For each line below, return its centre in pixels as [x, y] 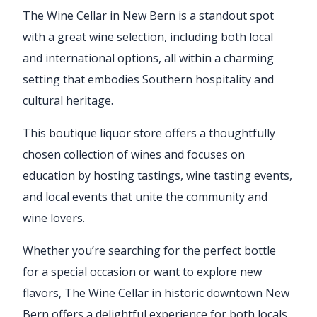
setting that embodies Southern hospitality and [148, 79]
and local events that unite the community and [145, 196]
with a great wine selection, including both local [148, 36]
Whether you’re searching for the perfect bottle [149, 250]
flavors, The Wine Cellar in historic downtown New [156, 293]
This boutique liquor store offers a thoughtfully [149, 133]
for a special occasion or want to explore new [142, 271]
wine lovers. [54, 218]
